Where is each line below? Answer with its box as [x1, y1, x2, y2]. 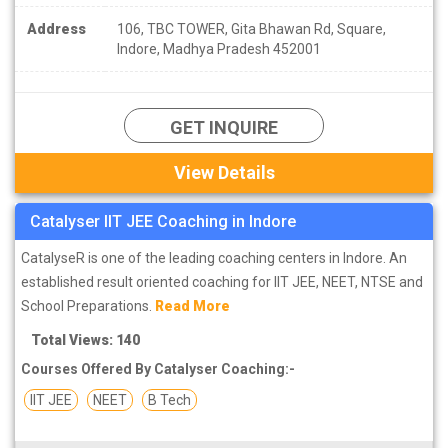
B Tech [148, 391, 191, 408]
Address [27, 20, 86, 37]
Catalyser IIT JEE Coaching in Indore [30, 211, 296, 231]
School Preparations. [21, 297, 155, 314]
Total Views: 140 [31, 331, 140, 348]
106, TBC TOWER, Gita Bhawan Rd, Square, [117, 20, 386, 37]
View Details [173, 161, 275, 183]
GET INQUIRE [170, 116, 278, 138]
